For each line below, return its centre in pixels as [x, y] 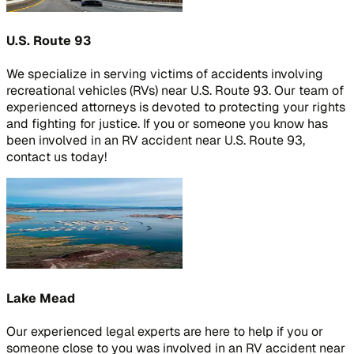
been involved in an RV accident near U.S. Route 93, [156, 141]
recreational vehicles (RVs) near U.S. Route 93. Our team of [175, 91]
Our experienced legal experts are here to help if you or [165, 331]
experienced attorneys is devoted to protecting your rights [176, 107]
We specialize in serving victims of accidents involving [165, 74]
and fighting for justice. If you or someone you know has [167, 124]
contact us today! [56, 157]
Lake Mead [41, 298]
